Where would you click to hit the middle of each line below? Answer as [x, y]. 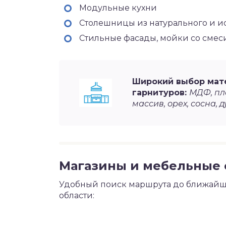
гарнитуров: [161, 93]
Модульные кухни [118, 8]
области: [77, 195]
